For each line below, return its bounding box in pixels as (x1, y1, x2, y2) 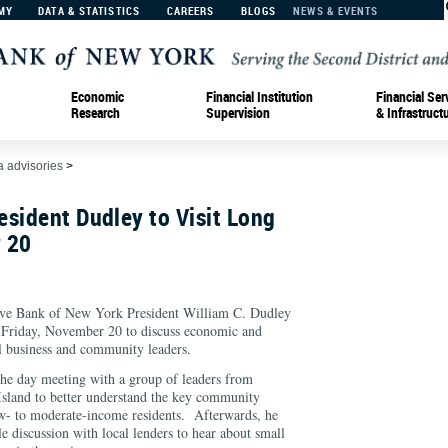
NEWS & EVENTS (293, 3, 379, 18)
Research (71, 102, 120, 122)
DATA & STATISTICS (38, 3, 140, 18)
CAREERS (166, 3, 215, 18)
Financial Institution (206, 86, 313, 106)
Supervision (206, 102, 270, 122)
